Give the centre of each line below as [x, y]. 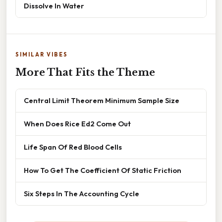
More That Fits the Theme [85, 72]
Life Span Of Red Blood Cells [73, 147]
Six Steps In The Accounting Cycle [82, 193]
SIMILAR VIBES [42, 54]
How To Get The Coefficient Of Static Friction [103, 170]
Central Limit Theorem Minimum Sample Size [102, 100]
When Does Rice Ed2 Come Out [77, 123]
